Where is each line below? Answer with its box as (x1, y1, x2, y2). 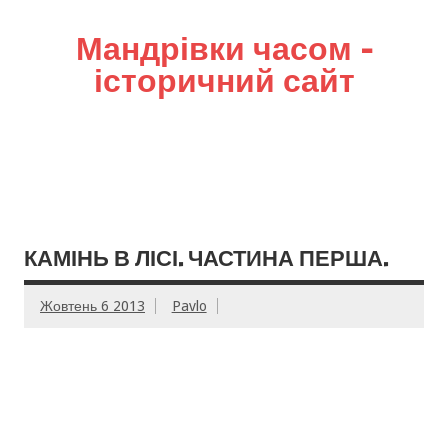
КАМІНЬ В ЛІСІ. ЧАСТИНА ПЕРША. (24, 242, 388, 274)
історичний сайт (93, 57, 355, 103)
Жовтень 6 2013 (40, 298, 145, 315)
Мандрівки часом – (75, 25, 373, 71)
